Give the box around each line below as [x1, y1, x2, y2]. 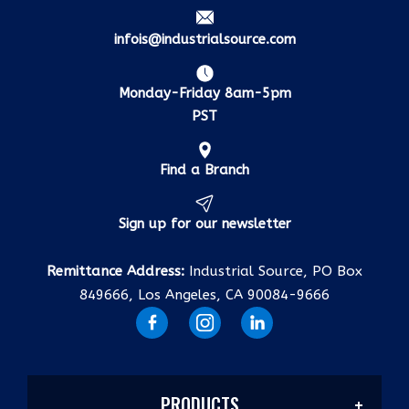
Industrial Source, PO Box [184, 262, 362, 279]
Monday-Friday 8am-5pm [118, 84, 291, 101]
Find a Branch [160, 161, 249, 178]
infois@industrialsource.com [113, 30, 296, 47]
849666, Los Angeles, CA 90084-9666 [79, 286, 330, 303]
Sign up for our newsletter [118, 215, 291, 232]
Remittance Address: [47, 262, 184, 279]
